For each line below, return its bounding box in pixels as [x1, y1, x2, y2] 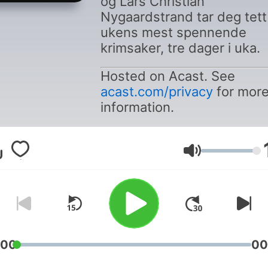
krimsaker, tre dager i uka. [100, 40, 260, 56]
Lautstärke [200, 150, 248, 162]
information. [100, 99, 174, 115]
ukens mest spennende [100, 25, 246, 40]
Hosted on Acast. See [100, 68, 235, 84]
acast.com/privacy [100, 84, 213, 99]
